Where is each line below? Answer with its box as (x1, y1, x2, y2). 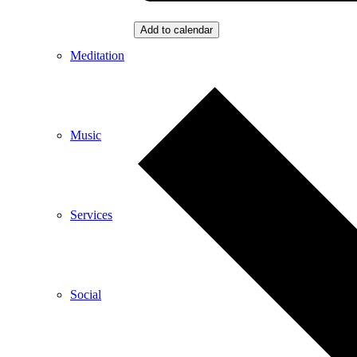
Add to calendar (140, 23, 213, 36)
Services (70, 208, 112, 222)
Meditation (70, 49, 124, 62)
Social (70, 288, 101, 301)
